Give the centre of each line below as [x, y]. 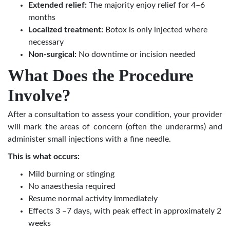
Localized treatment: [66, 30]
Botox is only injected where [155, 30]
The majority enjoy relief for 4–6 [146, 5]
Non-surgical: [52, 55]
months [42, 18]
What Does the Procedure [101, 76]
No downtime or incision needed [136, 55]
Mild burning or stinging [71, 174]
